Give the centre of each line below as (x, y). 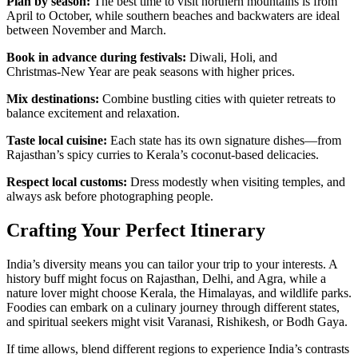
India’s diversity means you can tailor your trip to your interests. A (172, 264)
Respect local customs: (67, 182)
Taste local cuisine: (57, 141)
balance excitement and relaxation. (93, 113)
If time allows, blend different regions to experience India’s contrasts (178, 349)
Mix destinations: (53, 99)
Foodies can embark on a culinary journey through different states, (173, 307)
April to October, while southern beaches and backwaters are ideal (173, 16)
